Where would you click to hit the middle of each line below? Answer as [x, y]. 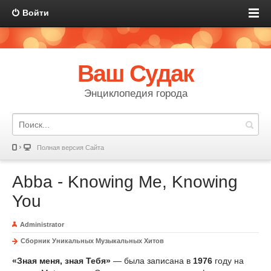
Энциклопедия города [135, 93]
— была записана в [152, 261]
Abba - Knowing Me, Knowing [125, 182]
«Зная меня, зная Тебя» [61, 261]
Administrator [42, 224]
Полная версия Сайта [70, 148]
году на [228, 261]
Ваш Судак [135, 73]
